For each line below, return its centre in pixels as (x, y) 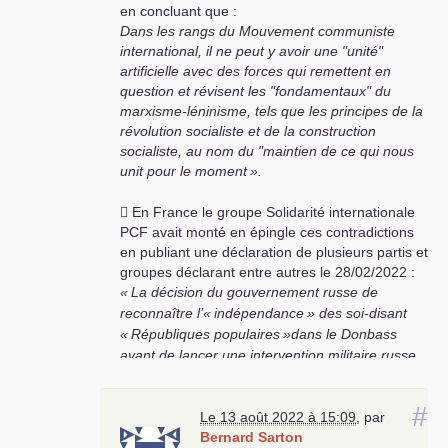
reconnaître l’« (165, 313)
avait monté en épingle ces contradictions (281, 232)
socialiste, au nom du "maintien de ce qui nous (267, 151)
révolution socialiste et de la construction (248, 131)
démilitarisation (198, 396)
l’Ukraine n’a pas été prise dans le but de (249, 417)
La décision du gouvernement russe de (254, 292)
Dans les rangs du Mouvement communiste (257, 31)
